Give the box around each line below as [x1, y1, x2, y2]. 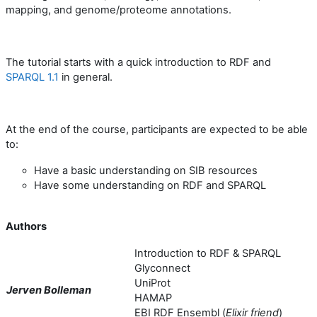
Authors [6, 219, 47, 233]
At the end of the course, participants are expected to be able [6, 122, 308, 136]
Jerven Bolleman [6, 283, 91, 296]
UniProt [134, 276, 171, 289]
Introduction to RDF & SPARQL [134, 246, 281, 260]
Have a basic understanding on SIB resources [34, 163, 258, 177]
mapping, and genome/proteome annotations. [6, 3, 231, 16]
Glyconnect [134, 261, 190, 275]
